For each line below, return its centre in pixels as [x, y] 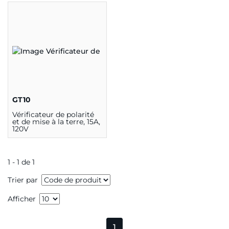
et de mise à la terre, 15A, [56, 122]
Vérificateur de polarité [53, 115]
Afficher [22, 199]
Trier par [23, 180]
